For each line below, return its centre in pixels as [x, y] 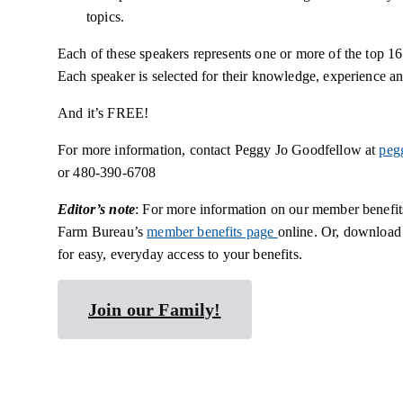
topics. [106, 17]
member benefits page [212, 232]
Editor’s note [97, 209]
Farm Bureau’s [103, 232]
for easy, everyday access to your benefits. [180, 254]
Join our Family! [155, 309]
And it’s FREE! [109, 113]
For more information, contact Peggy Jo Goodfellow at [219, 150]
